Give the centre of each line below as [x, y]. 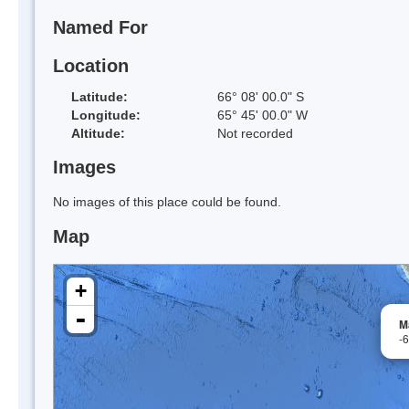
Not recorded [255, 133]
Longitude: [106, 115]
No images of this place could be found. [167, 202]
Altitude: [98, 133]
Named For [100, 28]
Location [91, 65]
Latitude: [100, 96]
